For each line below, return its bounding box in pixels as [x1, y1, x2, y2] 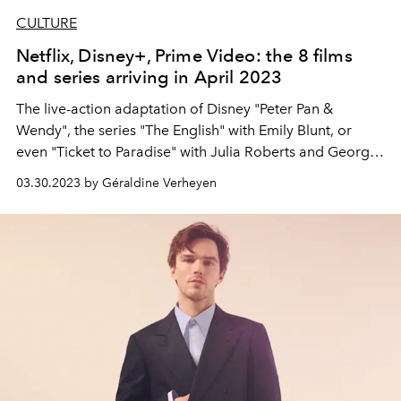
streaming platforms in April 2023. [16, 186, 237, 203]
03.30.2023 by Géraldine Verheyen [16, 175, 217, 191]
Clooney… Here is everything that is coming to [16, 165, 318, 182]
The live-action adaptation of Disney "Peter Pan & [16, 100, 333, 117]
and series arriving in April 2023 [16, 66, 283, 88]
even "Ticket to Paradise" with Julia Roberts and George [16, 143, 378, 160]
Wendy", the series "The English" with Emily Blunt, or [16, 122, 352, 139]
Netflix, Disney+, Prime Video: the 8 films [16, 45, 353, 66]
